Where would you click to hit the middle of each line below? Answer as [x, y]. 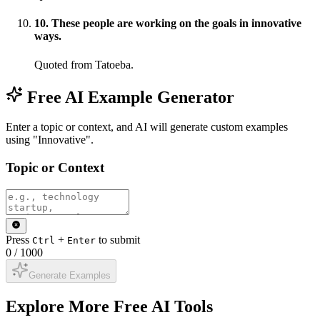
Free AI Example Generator [129, 97]
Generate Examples [70, 276]
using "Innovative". [50, 140]
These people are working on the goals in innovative [176, 24]
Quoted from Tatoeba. [84, 64]
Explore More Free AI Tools [109, 307]
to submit [119, 240]
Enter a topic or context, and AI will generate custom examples [147, 127]
